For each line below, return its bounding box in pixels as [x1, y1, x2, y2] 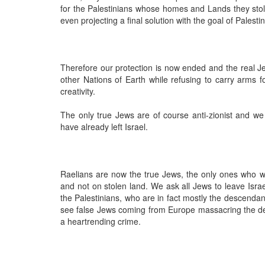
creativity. [60, 85, 95, 97]
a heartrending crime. [60, 215, 141, 227]
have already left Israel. [60, 120, 148, 132]
